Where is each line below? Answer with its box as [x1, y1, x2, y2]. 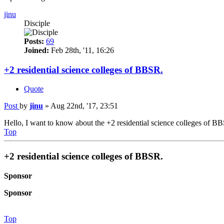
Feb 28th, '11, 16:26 [49, 45, 114, 54]
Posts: [24, 36, 44, 45]
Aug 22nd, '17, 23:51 [50, 101, 118, 110]
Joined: [24, 45, 49, 54]
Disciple [24, 18, 50, 27]
